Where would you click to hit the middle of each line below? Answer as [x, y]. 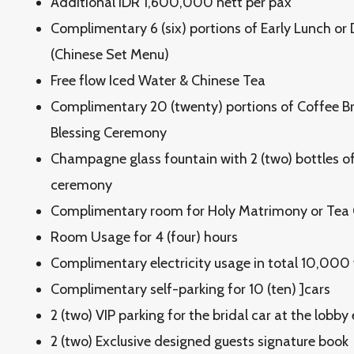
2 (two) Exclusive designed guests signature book [200, 341]
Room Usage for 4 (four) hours [144, 237]
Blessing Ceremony [109, 133]
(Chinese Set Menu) [110, 55]
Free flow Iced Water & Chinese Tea [158, 81]
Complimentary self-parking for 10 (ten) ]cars [190, 289]
